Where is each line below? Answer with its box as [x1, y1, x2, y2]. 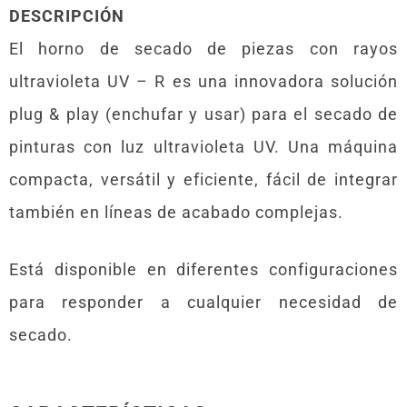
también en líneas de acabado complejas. [9, 202, 343, 222]
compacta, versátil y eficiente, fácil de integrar [9, 169, 398, 189]
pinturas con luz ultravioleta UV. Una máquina [9, 136, 398, 156]
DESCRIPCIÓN [9, 5, 124, 25]
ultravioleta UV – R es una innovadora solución [9, 71, 398, 91]
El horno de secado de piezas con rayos [9, 38, 398, 58]
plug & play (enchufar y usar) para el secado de [9, 104, 398, 124]
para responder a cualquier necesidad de [9, 292, 398, 312]
